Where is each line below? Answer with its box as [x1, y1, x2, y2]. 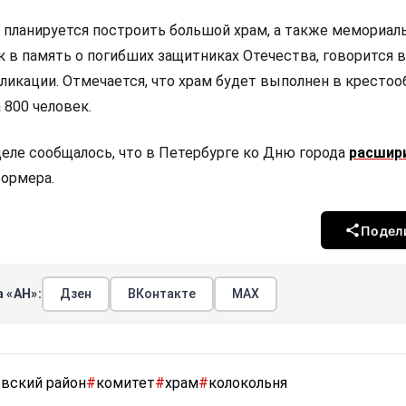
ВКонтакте [127, 286, 196, 302]
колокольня [208, 374, 287, 392]
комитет [96, 374, 155, 392]
